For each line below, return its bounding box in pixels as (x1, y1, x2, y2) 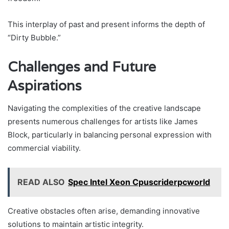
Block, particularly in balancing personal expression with (8, 130, 212, 140)
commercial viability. (8, 143, 81, 153)
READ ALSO (17, 177, 65, 188)
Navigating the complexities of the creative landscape (8, 103, 201, 113)
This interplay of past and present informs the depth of (8, 19, 205, 29)
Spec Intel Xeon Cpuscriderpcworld (68, 177, 210, 188)
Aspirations (8, 76, 82, 95)
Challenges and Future (8, 57, 156, 76)
